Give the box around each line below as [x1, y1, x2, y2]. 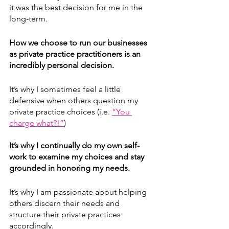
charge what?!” [9, 118, 64, 128]
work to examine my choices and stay [9, 152, 146, 162]
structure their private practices [9, 210, 123, 220]
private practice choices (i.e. [9, 107, 112, 117]
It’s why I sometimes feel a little [9, 84, 123, 95]
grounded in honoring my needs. [9, 163, 130, 173]
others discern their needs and [9, 198, 122, 209]
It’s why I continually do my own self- [9, 141, 140, 151]
